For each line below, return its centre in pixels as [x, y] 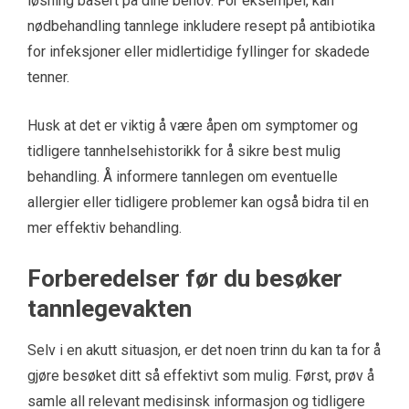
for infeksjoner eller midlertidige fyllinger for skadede [199, 52]
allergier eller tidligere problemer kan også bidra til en [198, 203]
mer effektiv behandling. [105, 228]
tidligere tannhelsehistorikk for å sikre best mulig [184, 152]
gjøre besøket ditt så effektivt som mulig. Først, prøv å [201, 376]
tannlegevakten [110, 309]
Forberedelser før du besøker [185, 279]
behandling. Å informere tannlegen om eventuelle [183, 177]
